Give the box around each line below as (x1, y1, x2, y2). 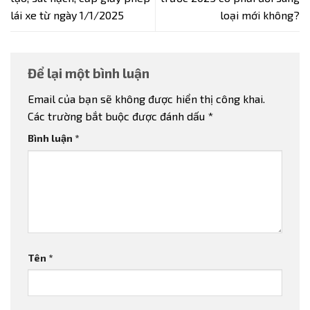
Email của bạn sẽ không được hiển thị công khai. (28, 92, 265, 106)
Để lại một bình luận (28, 64, 152, 81)
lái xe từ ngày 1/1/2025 (10, 8, 124, 21)
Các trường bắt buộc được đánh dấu (28, 109, 208, 123)
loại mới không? (220, 8, 300, 21)
